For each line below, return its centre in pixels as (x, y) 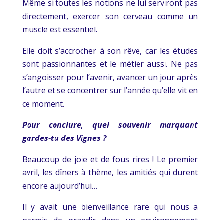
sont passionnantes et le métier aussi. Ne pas (110, 64)
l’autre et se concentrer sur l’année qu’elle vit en (110, 90)
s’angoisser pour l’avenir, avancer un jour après (110, 77)
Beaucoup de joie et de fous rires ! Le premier (110, 159)
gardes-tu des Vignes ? (64, 138)
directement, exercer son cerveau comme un (110, 16)
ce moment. (43, 103)
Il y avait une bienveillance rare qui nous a (110, 206)
